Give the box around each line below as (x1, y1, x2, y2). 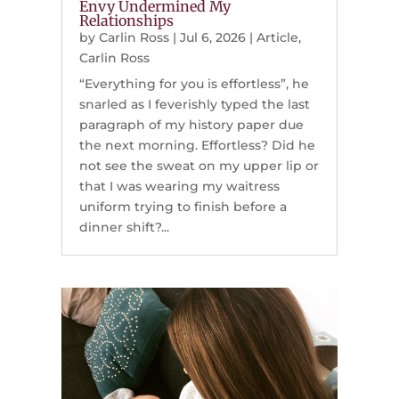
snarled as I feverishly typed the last (78, 96, 310, 113)
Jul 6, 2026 (179, 29, 246, 46)
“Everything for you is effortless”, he (78, 76, 309, 93)
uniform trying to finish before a (78, 199, 287, 216)
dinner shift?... (78, 219, 169, 236)
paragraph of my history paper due (78, 117, 304, 134)
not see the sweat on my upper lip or (78, 158, 319, 175)
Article (256, 29, 298, 46)
